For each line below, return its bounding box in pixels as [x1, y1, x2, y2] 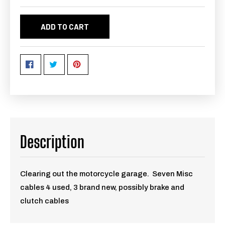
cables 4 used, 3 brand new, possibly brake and [20, 183, 184, 191]
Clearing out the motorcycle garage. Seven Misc [20, 169, 193, 178]
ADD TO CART [41, 22, 89, 31]
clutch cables [20, 196, 70, 205]
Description [20, 132, 84, 152]
